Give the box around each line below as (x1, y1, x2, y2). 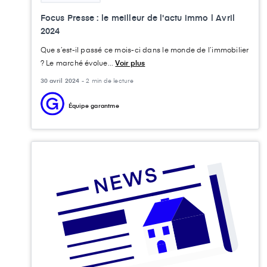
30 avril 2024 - (40, 76, 86, 85)
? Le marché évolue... (40, 58, 116, 68)
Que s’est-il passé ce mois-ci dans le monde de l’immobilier (40, 45, 249, 55)
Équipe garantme (68, 101, 119, 110)
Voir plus (115, 58, 145, 68)
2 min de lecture (86, 76, 134, 85)
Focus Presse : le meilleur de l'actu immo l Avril (40, 12, 235, 24)
